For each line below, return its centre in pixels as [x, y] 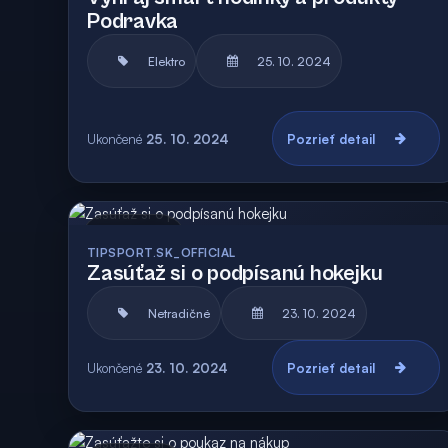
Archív [158, 240]
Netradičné [179, 313]
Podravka [133, 21]
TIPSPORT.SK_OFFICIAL [161, 252]
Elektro [166, 61]
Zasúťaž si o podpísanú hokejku [235, 273]
